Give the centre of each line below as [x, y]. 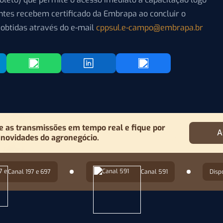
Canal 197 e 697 [30, 172]
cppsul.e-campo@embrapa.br [150, 28]
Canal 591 [154, 172]
